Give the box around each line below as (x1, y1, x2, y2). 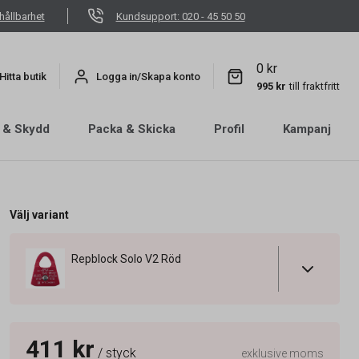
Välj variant (9, 208, 69, 221)
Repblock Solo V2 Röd (71, 252, 181, 265)
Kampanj (283, 122, 331, 136)
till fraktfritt (289, 79, 340, 92)
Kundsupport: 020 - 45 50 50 (115, 10, 245, 22)
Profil (214, 122, 244, 136)
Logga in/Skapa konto (96, 70, 200, 83)
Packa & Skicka (88, 122, 175, 136)
